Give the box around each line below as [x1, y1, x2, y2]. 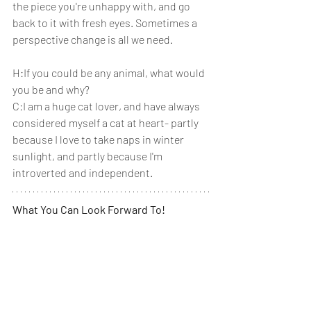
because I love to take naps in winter [12, 132, 186, 146]
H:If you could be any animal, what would [12, 65, 207, 79]
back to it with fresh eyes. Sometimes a [12, 15, 199, 29]
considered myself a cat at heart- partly [12, 115, 201, 129]
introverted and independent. [12, 165, 155, 179]
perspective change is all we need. [12, 32, 173, 46]
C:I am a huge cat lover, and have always [12, 99, 202, 112]
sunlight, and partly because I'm [12, 149, 165, 162]
